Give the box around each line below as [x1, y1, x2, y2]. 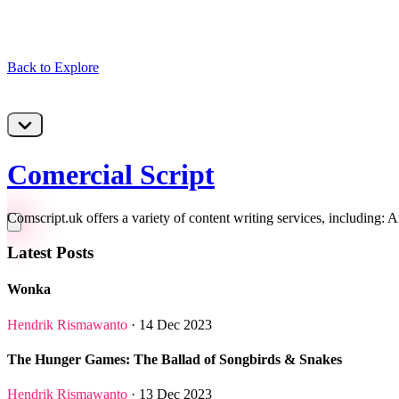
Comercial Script [7, 159, 215, 191]
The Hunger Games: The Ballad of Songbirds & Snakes [7, 352, 342, 367]
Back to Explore [7, 60, 99, 75]
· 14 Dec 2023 [127, 316, 212, 332]
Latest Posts [7, 243, 94, 263]
